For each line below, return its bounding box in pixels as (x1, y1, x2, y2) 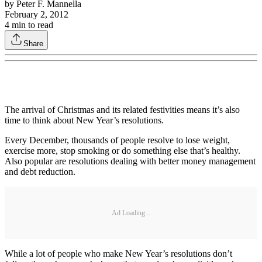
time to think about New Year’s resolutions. (5, 115, 164, 126)
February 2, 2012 (5, 9, 68, 20)
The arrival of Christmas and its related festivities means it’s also (5, 105, 240, 115)
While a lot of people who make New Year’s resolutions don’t (5, 249, 232, 259)
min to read (9, 20, 53, 30)
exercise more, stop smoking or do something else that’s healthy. (5, 146, 240, 156)
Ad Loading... (112, 208, 150, 217)
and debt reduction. (5, 167, 75, 177)
